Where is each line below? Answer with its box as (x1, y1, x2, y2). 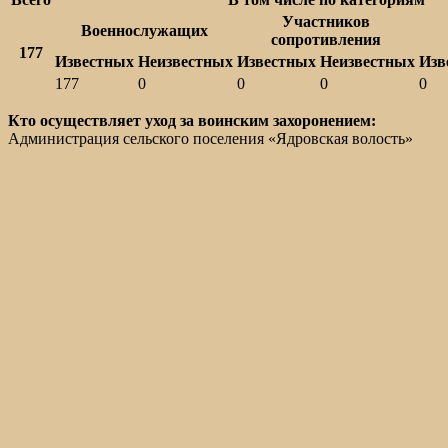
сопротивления (271, 30, 381, 48)
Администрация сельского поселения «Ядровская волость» (8, 129, 413, 147)
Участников (282, 12, 370, 30)
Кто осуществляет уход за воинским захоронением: (8, 111, 376, 129)
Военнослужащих (80, 21, 208, 39)
